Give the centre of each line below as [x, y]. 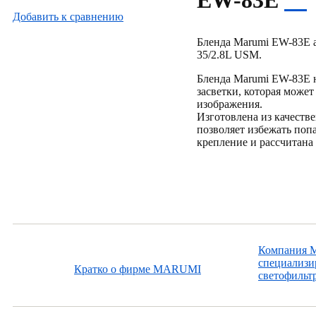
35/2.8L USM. [229, 55]
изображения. [230, 104]
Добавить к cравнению [68, 17]
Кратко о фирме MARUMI [138, 269]
